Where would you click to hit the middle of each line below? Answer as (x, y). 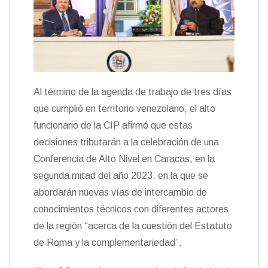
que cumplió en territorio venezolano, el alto (124, 108)
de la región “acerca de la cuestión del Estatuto (133, 226)
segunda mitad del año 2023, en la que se (121, 175)
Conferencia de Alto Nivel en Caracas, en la (124, 159)
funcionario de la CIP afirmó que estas (113, 125)
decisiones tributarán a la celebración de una (126, 142)
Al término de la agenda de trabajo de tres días (133, 92)
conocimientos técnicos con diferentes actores (131, 209)
